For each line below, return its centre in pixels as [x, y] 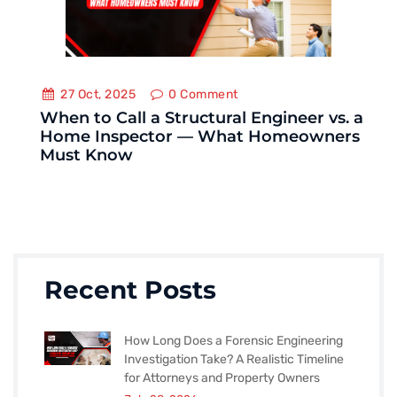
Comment [207, 94]
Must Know [86, 155]
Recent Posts [130, 290]
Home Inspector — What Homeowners [200, 136]
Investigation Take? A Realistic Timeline [234, 359]
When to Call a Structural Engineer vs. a [202, 118]
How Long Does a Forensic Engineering [234, 341]
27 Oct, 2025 [97, 94]
